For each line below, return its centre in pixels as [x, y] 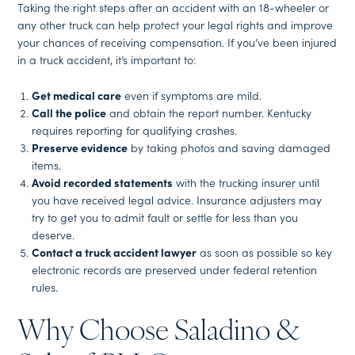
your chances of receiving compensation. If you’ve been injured [177, 42]
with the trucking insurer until [246, 182]
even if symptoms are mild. [191, 95]
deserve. [53, 234]
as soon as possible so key [264, 252]
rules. [44, 286]
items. [46, 164]
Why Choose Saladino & [159, 333]
